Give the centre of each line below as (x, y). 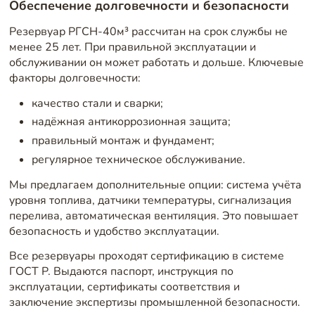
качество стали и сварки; (97, 103)
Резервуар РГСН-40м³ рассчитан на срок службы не (148, 31)
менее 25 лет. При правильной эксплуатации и (132, 47)
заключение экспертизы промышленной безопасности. (154, 303)
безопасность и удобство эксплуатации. (114, 231)
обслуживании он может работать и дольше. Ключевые (156, 62)
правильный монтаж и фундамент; (123, 141)
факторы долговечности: (75, 78)
